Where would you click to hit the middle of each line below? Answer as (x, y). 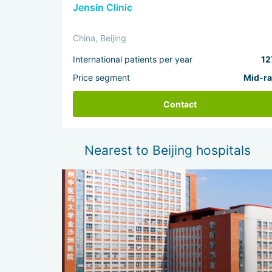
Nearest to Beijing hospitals (167, 151)
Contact (180, 104)
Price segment (102, 78)
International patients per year (133, 59)
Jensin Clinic (103, 8)
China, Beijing (100, 38)
